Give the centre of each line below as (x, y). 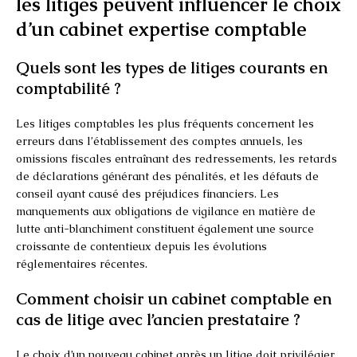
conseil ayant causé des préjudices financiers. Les (147, 193)
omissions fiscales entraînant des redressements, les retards (177, 158)
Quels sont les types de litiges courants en (172, 67)
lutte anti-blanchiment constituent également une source (165, 228)
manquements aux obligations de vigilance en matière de (166, 211)
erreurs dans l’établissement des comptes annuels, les (159, 141)
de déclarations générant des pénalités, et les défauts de (167, 176)
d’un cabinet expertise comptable (161, 29)
